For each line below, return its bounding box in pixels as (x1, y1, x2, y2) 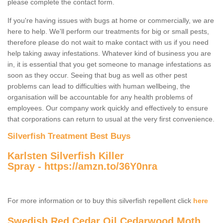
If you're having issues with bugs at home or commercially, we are (7, 16, 214, 25)
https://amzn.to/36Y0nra (44, 161, 157, 172)
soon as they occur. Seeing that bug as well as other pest (7, 71, 187, 80)
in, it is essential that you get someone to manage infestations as (7, 60, 211, 69)
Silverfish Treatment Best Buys (7, 131, 130, 141)
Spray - (7, 161, 44, 172)
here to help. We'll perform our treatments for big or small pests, (7, 27, 209, 36)
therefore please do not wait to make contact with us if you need (7, 38, 209, 47)
